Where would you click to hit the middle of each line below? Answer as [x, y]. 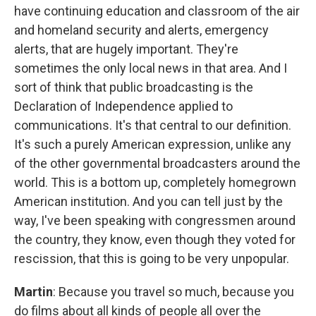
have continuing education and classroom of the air [157, 11]
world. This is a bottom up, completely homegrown [155, 182]
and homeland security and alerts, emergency [141, 30]
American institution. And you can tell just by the [148, 201]
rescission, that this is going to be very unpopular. [152, 259]
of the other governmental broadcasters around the [157, 163]
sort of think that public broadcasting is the [134, 87]
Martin [34, 292]
